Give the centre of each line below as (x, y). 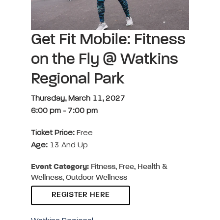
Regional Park (78, 79)
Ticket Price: (54, 133)
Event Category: (60, 167)
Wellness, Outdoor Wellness (79, 178)
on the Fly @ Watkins (105, 59)
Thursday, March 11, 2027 (78, 98)
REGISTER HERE (81, 195)
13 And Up (68, 145)
